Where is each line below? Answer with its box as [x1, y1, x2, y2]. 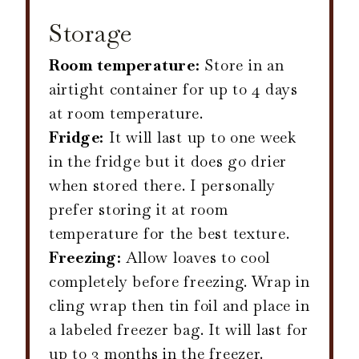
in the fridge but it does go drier [49, 151, 288, 172]
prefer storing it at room [49, 200, 228, 220]
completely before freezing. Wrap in [49, 272, 310, 292]
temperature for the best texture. [49, 224, 290, 244]
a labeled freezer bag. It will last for [49, 320, 309, 341]
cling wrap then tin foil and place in [49, 296, 310, 317]
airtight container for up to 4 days [49, 79, 298, 100]
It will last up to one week [104, 127, 296, 148]
